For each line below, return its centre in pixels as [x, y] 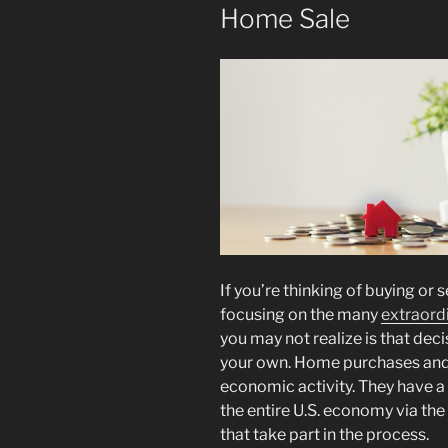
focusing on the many [300, 314]
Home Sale [285, 18]
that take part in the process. [324, 434]
